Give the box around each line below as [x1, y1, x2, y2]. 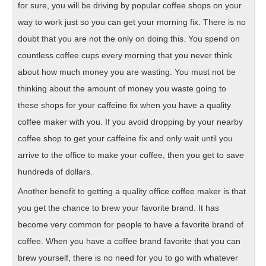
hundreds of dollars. [18, 166, 93, 176]
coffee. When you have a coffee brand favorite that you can [18, 236, 240, 246]
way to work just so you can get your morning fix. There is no [18, 17, 246, 27]
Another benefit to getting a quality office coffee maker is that [18, 186, 246, 196]
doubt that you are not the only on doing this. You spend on [18, 33, 240, 43]
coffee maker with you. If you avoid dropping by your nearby [18, 116, 243, 126]
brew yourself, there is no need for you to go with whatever [18, 252, 238, 262]
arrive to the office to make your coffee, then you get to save [18, 150, 244, 160]
